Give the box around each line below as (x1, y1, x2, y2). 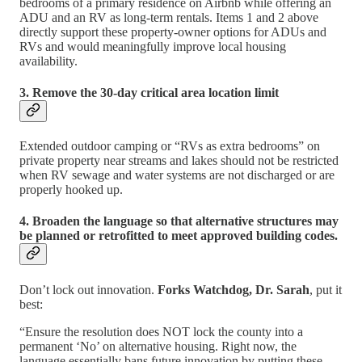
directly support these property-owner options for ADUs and (19, 24, 326, 39)
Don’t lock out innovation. (19, 282, 158, 297)
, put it (309, 282, 342, 297)
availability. (19, 53, 78, 68)
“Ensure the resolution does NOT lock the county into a (19, 324, 303, 339)
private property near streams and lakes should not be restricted (19, 154, 339, 168)
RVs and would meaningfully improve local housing (19, 39, 286, 53)
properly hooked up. (19, 183, 123, 197)
